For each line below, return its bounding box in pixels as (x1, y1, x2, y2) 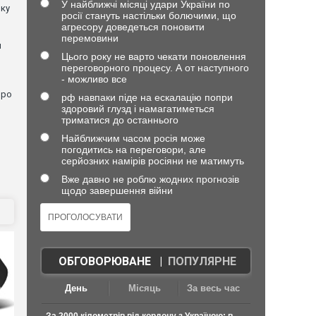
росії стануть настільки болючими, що (61, 10, 236, 21)
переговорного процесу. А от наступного (61, 62, 249, 73)
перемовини (61, 32, 119, 44)
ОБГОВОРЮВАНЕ (58, 255, 151, 268)
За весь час (187, 283, 241, 293)
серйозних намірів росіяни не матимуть (61, 155, 244, 166)
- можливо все (61, 73, 127, 85)
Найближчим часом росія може (61, 133, 205, 144)
